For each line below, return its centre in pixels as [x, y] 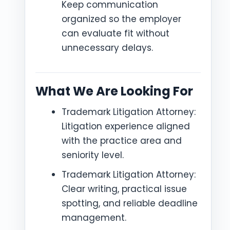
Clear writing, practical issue [124, 189]
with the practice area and [122, 141]
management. [94, 218]
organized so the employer [121, 19]
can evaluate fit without [116, 33]
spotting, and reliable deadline [130, 203]
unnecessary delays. [107, 48]
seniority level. [93, 155]
